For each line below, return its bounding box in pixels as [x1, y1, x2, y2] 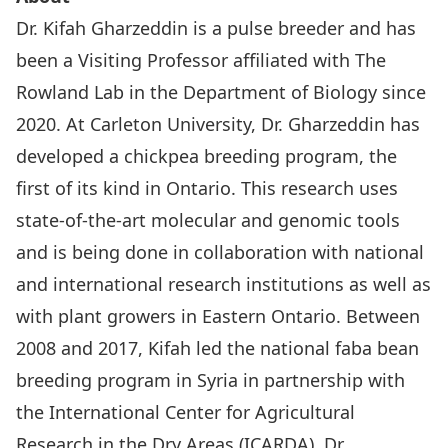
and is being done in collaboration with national [16, 240, 424, 265]
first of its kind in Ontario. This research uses [16, 176, 398, 201]
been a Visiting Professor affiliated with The [16, 48, 386, 73]
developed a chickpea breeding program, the [16, 144, 397, 169]
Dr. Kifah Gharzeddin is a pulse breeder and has [16, 16, 416, 41]
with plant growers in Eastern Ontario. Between [16, 304, 420, 329]
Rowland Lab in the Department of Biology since [16, 80, 426, 105]
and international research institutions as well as [16, 272, 431, 297]
